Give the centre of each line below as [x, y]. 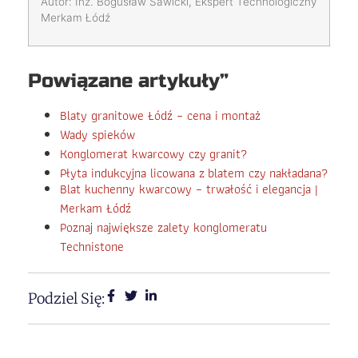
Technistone [93, 246]
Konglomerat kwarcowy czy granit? [154, 153]
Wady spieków [97, 134]
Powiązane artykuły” [128, 81]
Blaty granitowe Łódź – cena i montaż [160, 115]
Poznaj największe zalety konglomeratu [163, 227]
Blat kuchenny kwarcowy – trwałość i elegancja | [189, 189]
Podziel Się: [66, 298]
